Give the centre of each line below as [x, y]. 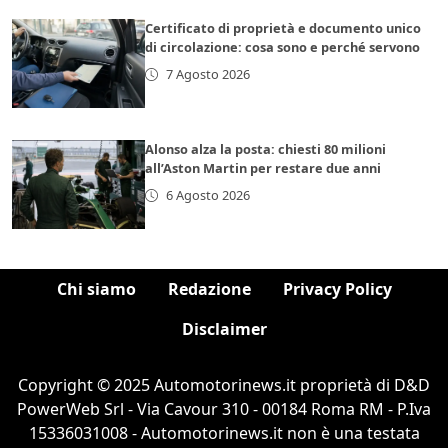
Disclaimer [224, 329]
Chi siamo [96, 289]
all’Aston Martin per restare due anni [263, 168]
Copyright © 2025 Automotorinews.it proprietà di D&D [224, 385]
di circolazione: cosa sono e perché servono [283, 47]
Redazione [209, 289]
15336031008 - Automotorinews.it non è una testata [224, 433]
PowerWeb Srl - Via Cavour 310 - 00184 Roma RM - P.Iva [224, 409]
